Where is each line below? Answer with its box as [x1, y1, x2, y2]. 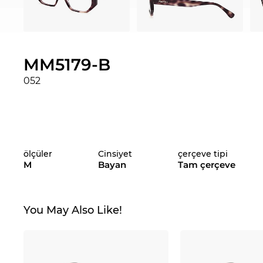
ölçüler [23, 149, 52, 160]
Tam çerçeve [178, 159, 236, 171]
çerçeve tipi [178, 149, 228, 160]
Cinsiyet [98, 149, 133, 160]
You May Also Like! [23, 204, 122, 217]
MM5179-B [23, 55, 110, 75]
